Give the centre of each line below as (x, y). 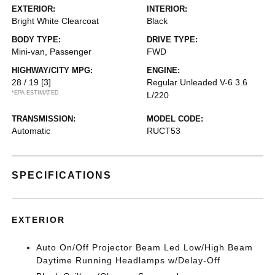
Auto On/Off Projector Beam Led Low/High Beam (145, 247)
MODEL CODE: (175, 118)
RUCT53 (164, 130)
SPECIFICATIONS (62, 175)
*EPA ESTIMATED (36, 92)
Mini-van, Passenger (52, 51)
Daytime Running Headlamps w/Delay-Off (129, 260)
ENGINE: (163, 70)
